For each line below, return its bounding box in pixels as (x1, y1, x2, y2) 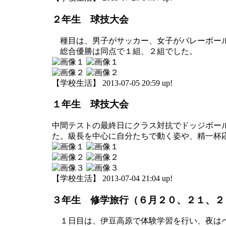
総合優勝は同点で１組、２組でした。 (52, 46, 197, 55)
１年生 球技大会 (52, 99, 129, 110)
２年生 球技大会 (52, 14, 129, 25)
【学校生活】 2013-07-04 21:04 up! (52, 174, 173, 183)
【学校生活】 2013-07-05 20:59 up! (52, 78, 173, 87)
